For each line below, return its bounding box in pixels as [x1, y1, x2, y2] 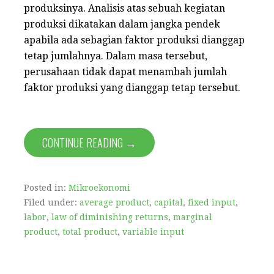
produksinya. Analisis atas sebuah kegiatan [24, 2, 225, 14]
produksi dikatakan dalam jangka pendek [24, 18, 220, 30]
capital [154, 197, 183, 207]
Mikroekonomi [68, 182, 130, 193]
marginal [173, 212, 212, 222]
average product [80, 197, 149, 207]
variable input [122, 226, 184, 237]
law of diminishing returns [51, 212, 168, 222]
